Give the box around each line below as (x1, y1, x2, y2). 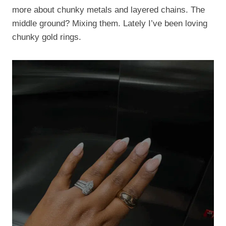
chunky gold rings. (12, 32, 81, 42)
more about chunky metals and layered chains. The (12, 5, 205, 15)
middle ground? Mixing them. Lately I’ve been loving (12, 18, 207, 28)
